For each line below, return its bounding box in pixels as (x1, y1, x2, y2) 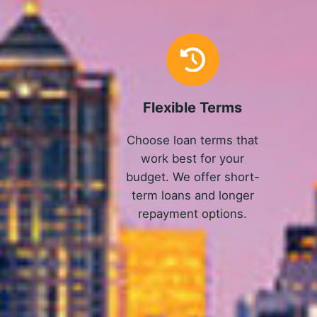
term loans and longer (131, 188, 254, 202)
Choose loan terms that (127, 132, 259, 147)
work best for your (141, 151, 245, 166)
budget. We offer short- (125, 169, 260, 184)
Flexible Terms (143, 99, 243, 117)
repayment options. (138, 206, 248, 221)
